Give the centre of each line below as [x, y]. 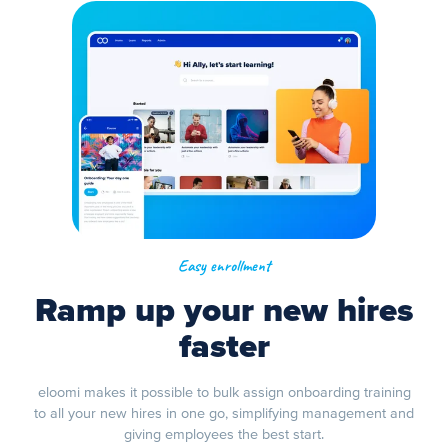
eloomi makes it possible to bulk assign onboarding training [224, 392]
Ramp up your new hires [224, 311]
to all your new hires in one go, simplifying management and [224, 413]
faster [224, 347]
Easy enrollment [224, 265]
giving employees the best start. [224, 434]
